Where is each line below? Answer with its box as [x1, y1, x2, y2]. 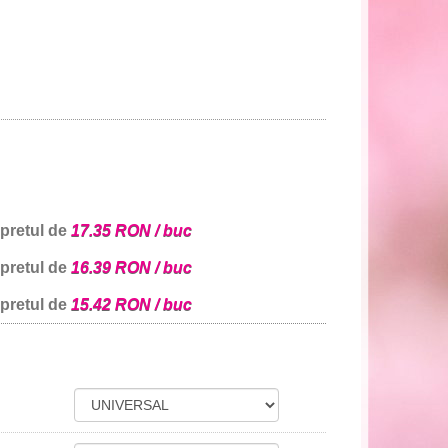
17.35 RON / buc [71, 222, 192, 240]
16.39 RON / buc [71, 259, 192, 277]
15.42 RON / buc [71, 296, 192, 314]
